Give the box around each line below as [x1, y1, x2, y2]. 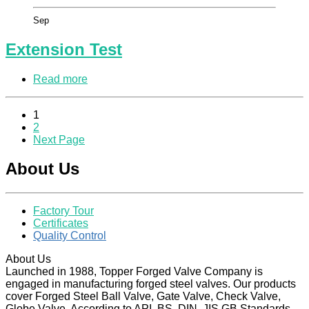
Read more [33, 72, 88, 85]
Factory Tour [33, 205, 94, 217]
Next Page [33, 133, 85, 146]
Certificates [33, 217, 88, 230]
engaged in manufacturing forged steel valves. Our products [6, 278, 296, 290]
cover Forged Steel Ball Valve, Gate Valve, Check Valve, [6, 290, 281, 303]
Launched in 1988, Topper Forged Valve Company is [6, 266, 263, 278]
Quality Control [33, 230, 106, 242]
